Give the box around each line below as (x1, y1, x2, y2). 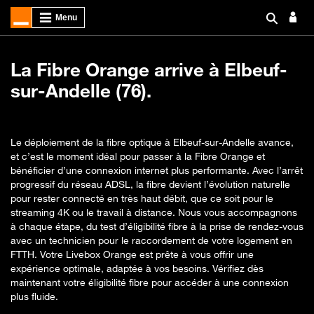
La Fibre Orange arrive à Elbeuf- (11, 59, 287, 81)
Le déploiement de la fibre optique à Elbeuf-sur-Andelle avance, (11, 136, 294, 148)
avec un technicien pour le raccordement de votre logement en (11, 234, 292, 246)
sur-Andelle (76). (11, 80, 151, 102)
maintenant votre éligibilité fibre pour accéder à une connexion (11, 276, 289, 288)
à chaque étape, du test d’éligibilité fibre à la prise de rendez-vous (11, 220, 303, 232)
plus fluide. (11, 290, 58, 302)
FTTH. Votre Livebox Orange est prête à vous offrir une (11, 248, 254, 260)
